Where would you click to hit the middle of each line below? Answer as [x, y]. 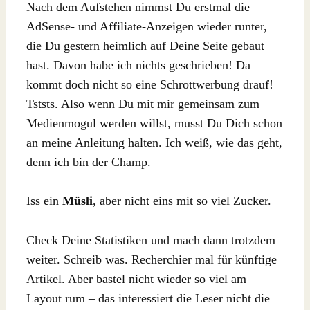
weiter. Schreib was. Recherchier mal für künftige [152, 260]
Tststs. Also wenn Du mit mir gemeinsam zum [143, 103]
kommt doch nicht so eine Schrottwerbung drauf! [150, 84]
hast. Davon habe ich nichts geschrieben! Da [138, 65]
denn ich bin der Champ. [89, 162]
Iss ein [44, 201]
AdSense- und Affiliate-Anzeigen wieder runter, [147, 26]
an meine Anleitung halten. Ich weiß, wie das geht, [154, 142]
